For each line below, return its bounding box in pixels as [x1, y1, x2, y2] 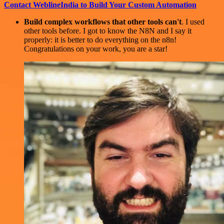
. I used [181, 17, 204, 26]
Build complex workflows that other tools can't [24, 17, 181, 26]
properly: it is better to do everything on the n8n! [24, 35, 176, 44]
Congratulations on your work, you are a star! [24, 44, 167, 53]
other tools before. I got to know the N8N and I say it [24, 26, 191, 35]
